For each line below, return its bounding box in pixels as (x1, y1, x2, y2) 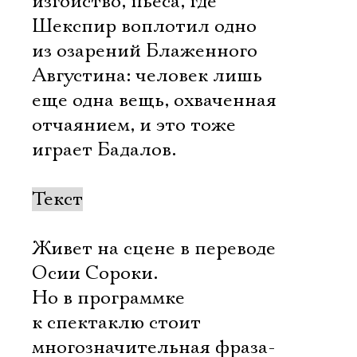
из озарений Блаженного (32, 39, 257, 63)
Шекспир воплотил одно (32, 14, 257, 38)
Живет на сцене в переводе (32, 237, 276, 261)
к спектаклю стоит (32, 311, 201, 335)
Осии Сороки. (32, 261, 158, 285)
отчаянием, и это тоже (32, 113, 236, 137)
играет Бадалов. (32, 138, 176, 162)
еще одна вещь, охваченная (32, 88, 277, 112)
